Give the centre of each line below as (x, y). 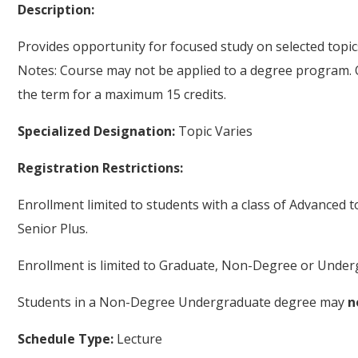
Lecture (139, 339)
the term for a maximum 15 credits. (122, 94)
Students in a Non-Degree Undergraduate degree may (183, 302)
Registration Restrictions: (100, 168)
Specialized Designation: (96, 131)
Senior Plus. (53, 229)
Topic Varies (214, 131)
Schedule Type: (67, 339)
